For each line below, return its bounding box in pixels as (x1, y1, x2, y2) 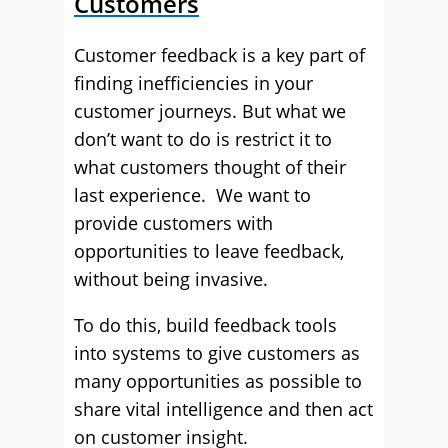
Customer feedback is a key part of (74, 43, 365, 67)
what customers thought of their (74, 155, 346, 179)
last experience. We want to (74, 183, 311, 207)
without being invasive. (74, 267, 268, 291)
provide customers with (74, 211, 273, 235)
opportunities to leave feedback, (74, 239, 344, 263)
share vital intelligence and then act (74, 397, 373, 421)
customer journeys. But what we (74, 99, 346, 123)
